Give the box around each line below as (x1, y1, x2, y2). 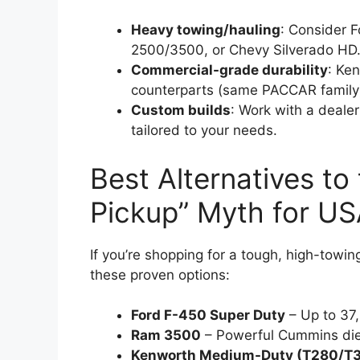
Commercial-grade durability (131, 62, 328, 79)
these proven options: (90, 266, 230, 283)
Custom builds (131, 102, 231, 119)
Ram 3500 (131, 327, 201, 344)
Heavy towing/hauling (131, 22, 280, 39)
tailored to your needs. (131, 122, 277, 139)
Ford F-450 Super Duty (131, 307, 285, 324)
